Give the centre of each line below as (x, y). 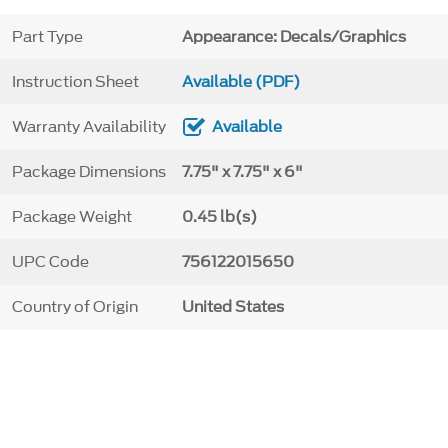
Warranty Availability (88, 126)
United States (232, 307)
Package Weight (71, 216)
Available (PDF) (240, 81)
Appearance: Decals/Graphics (293, 36)
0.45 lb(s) (219, 216)
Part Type (47, 36)
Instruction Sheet (75, 81)
